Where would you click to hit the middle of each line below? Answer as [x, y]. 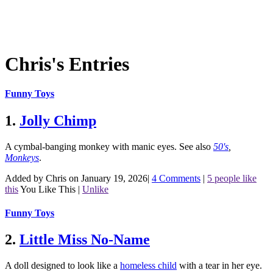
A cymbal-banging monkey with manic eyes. [92, 146]
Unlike [95, 189]
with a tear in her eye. [219, 266]
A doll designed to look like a [62, 266]
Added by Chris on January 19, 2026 [76, 178]
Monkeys [22, 157]
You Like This [48, 189]
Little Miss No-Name [85, 240]
